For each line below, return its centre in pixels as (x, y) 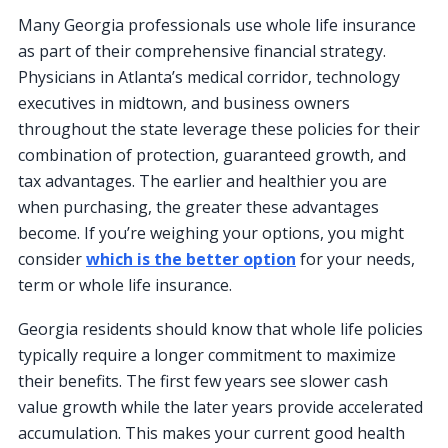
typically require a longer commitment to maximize (207, 355)
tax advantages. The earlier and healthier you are (202, 181)
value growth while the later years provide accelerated (220, 407)
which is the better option (191, 259)
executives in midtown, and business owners (184, 103)
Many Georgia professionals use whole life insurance (217, 25)
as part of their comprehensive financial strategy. (202, 51)
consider (52, 259)
